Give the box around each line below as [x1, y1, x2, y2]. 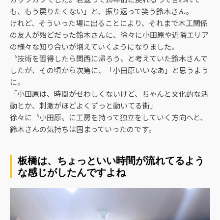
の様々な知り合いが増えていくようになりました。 [10, 41, 179, 52]
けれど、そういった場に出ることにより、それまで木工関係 [10, 18, 208, 28]
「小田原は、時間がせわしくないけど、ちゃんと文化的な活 [10, 88, 208, 99]
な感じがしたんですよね [18, 165, 126, 179]
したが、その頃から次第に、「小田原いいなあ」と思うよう [10, 65, 209, 76]
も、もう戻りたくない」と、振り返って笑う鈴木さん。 [10, 6, 193, 17]
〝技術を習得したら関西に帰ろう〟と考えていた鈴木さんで [10, 53, 208, 64]
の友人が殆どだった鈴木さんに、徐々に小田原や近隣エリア [10, 29, 209, 40]
